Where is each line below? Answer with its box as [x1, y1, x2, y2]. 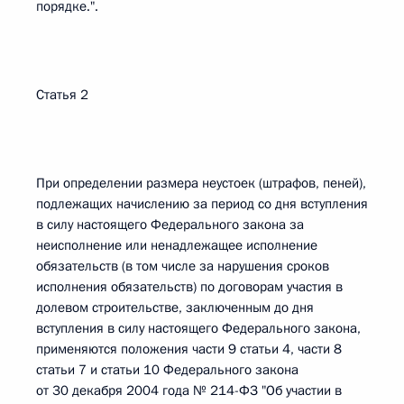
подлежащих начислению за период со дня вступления [36, 195, 368, 213]
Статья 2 [36, 86, 88, 104]
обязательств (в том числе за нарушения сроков [36, 257, 329, 275]
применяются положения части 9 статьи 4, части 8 [36, 340, 342, 358]
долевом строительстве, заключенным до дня [36, 298, 314, 317]
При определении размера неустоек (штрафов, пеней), [36, 174, 366, 192]
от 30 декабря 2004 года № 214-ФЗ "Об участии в [36, 381, 342, 399]
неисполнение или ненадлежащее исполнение [36, 236, 317, 254]
